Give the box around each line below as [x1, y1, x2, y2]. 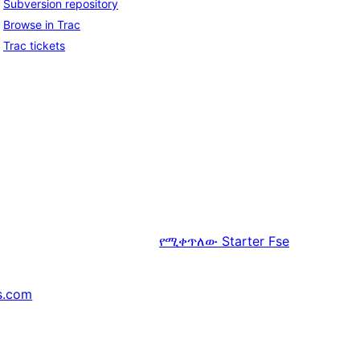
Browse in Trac [3, 18, 80, 32]
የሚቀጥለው [159, 233, 222, 250]
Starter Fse [222, 233, 289, 250]
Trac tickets [3, 39, 65, 53]
